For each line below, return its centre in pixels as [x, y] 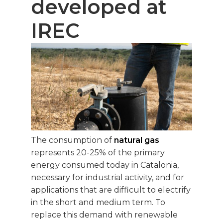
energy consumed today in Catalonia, [105, 165]
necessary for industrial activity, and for [108, 178]
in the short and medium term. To [98, 203]
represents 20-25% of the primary [98, 153]
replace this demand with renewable [104, 215]
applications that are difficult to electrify [111, 190]
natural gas [137, 140]
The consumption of [72, 140]
